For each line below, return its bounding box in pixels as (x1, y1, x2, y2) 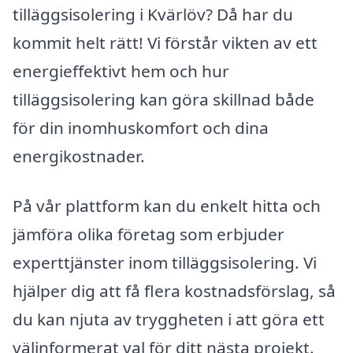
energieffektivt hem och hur (13, 59, 229, 82)
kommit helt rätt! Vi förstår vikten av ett (13, 31, 318, 54)
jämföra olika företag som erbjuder (13, 223, 284, 246)
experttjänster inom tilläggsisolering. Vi (13, 251, 317, 274)
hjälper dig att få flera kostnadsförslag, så (13, 280, 336, 303)
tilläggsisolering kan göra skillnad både (13, 87, 314, 110)
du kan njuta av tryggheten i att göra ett (13, 308, 325, 331)
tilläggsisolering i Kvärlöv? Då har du (13, 2, 293, 25)
